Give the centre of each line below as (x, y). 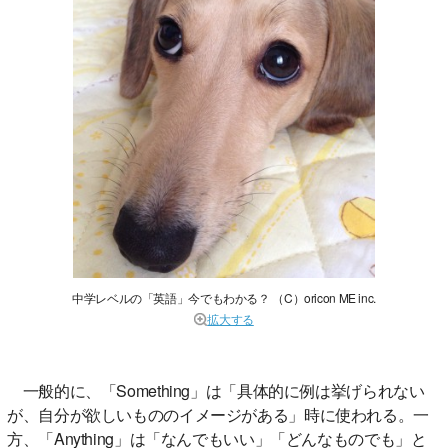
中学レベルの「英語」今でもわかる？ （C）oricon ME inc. (224, 297)
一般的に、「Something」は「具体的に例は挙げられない (216, 390)
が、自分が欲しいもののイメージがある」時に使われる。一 (218, 414)
